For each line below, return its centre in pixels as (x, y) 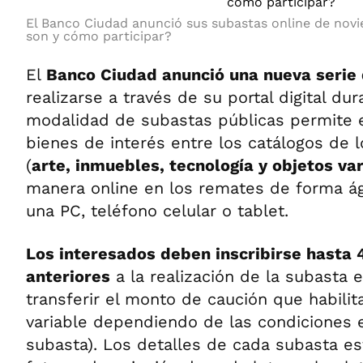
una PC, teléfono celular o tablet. (157, 211)
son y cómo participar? (99, 36)
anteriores (68, 276)
